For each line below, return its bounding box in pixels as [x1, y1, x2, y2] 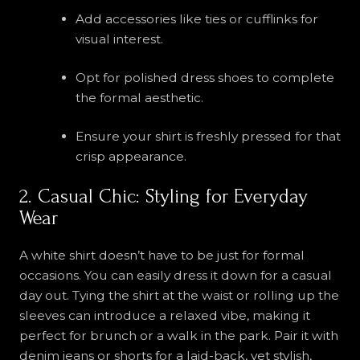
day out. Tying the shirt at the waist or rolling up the [18, 287, 339, 303]
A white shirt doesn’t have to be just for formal [18, 247, 305, 263]
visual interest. [75, 31, 163, 47]
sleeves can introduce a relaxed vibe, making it [18, 307, 310, 323]
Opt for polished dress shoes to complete [75, 70, 334, 86]
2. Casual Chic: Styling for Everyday [18, 185, 308, 207]
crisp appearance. [75, 149, 186, 165]
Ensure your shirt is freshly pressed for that [75, 129, 341, 145]
